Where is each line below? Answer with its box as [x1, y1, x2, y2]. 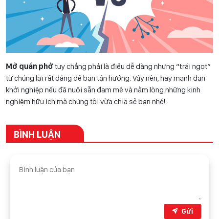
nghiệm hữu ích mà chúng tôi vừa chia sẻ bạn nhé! [6, 96, 165, 106]
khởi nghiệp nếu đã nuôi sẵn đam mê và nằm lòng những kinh [6, 85, 200, 94]
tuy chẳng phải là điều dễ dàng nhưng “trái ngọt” [55, 61, 211, 71]
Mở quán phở [6, 61, 55, 71]
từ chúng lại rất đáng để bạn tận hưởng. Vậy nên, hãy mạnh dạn [6, 73, 205, 83]
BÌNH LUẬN [14, 128, 61, 140]
